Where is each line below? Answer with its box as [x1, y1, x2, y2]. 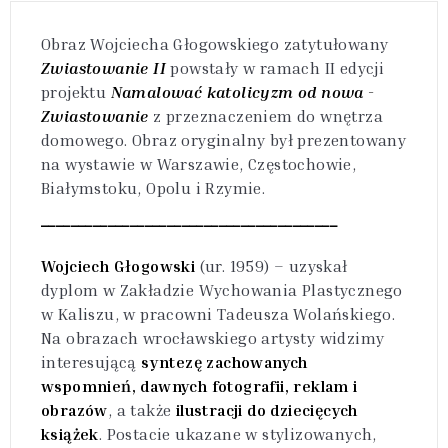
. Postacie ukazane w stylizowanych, [98, 423, 377, 444]
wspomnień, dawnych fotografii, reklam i [41, 375, 358, 396]
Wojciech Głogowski [41, 255, 196, 276]
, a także [107, 399, 176, 420]
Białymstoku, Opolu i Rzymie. [41, 177, 274, 198]
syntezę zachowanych [141, 351, 308, 372]
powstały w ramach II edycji [166, 57, 385, 78]
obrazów [41, 399, 108, 420]
